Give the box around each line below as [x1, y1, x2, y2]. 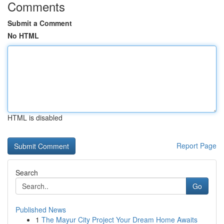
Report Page [176, 140, 216, 150]
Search [15, 167, 38, 177]
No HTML [7, 30, 39, 40]
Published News [15, 204, 66, 214]
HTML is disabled [7, 112, 62, 122]
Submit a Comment [7, 18, 72, 28]
